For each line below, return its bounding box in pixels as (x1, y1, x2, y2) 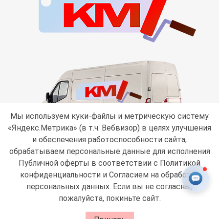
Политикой (160, 158, 200, 168)
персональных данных (26, 182, 109, 191)
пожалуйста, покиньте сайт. (58, 194, 161, 203)
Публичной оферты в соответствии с (19, 158, 160, 168)
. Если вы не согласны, (109, 182, 193, 191)
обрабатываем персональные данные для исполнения (9, 147, 210, 156)
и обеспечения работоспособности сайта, (32, 135, 187, 144)
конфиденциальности (20, 170, 101, 179)
